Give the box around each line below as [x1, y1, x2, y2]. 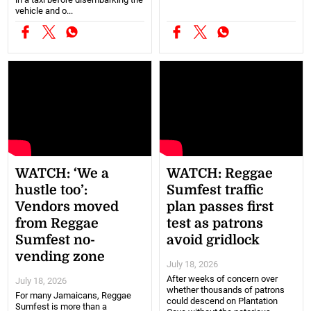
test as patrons [167, 215, 263, 231]
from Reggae [15, 215, 99, 231]
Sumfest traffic [167, 182, 263, 198]
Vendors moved [15, 199, 119, 215]
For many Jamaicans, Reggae [15, 289, 132, 301]
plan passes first [167, 199, 274, 215]
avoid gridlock [167, 232, 260, 248]
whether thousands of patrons [167, 284, 285, 295]
